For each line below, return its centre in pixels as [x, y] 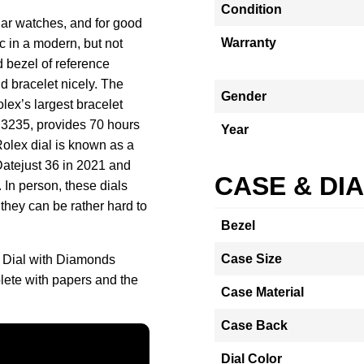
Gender [244, 96]
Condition [251, 9]
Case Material [262, 292]
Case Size [251, 259]
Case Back [254, 325]
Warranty [249, 43]
